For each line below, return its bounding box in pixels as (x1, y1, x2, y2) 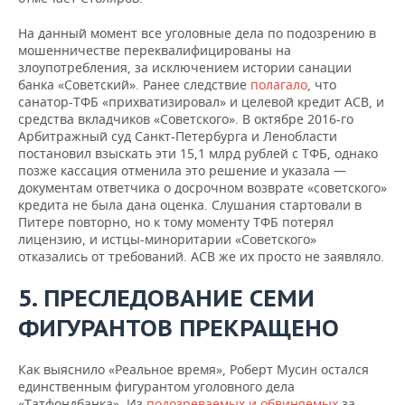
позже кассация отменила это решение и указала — (18, 162, 346, 179)
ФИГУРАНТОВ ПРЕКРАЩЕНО (18, 313, 339, 343)
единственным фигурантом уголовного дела (18, 378, 295, 395)
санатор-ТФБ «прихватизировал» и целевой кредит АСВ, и (18, 93, 384, 110)
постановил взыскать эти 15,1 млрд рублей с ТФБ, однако (18, 145, 378, 162)
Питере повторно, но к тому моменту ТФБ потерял (18, 213, 334, 231)
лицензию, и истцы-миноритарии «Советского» (18, 231, 316, 248)
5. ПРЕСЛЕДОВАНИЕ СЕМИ (18, 283, 315, 313)
